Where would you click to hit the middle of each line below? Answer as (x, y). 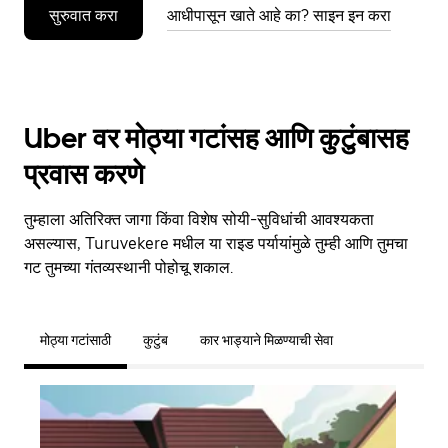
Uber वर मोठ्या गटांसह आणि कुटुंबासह (216, 138)
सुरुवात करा (83, 15)
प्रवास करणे (84, 174)
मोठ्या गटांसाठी (75, 340)
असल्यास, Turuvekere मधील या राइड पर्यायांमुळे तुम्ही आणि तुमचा (216, 243)
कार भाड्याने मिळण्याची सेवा (266, 340)
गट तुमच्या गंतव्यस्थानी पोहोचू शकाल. (128, 267)
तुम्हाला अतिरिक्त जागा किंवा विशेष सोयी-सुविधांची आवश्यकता (199, 219)
